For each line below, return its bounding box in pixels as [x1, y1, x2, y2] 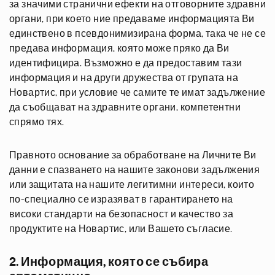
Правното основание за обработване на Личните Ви [9, 150, 257, 160]
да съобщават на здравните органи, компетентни [9, 103, 241, 112]
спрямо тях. [9, 117, 64, 127]
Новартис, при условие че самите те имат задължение [9, 88, 265, 98]
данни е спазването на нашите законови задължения [9, 165, 260, 175]
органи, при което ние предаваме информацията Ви [9, 14, 255, 24]
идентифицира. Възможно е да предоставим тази [9, 58, 242, 68]
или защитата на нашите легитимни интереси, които [9, 180, 255, 190]
